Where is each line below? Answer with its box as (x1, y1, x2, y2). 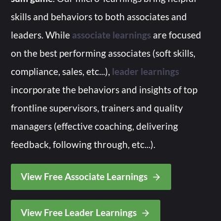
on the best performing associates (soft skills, (11, 47, 196, 59)
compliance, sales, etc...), (11, 66, 112, 77)
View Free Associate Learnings (21, 171, 148, 182)
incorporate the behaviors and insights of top (11, 84, 198, 95)
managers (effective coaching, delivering (11, 120, 179, 132)
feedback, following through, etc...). (11, 139, 156, 150)
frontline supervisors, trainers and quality (11, 102, 184, 113)
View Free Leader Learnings (21, 207, 137, 218)
